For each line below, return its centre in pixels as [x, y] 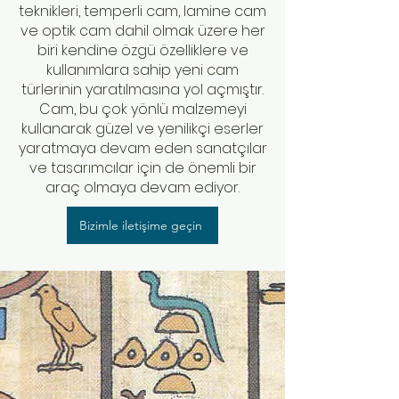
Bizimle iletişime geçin [141, 225]
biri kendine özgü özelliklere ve [142, 50]
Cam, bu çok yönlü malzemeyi [142, 109]
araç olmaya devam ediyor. [142, 187]
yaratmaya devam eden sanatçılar [142, 148]
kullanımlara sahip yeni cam [142, 70]
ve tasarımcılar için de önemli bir [142, 168]
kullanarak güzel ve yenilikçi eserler [142, 129]
